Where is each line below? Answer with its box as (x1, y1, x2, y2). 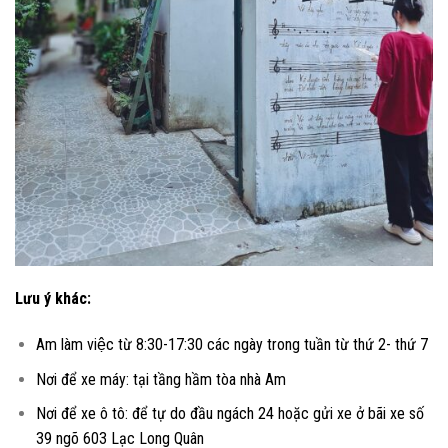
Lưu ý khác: (15, 289, 91, 309)
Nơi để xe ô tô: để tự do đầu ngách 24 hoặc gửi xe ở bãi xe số (35, 404, 424, 424)
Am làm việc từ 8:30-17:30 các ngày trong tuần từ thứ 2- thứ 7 (35, 335, 428, 355)
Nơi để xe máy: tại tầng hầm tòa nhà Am (35, 369, 286, 389)
